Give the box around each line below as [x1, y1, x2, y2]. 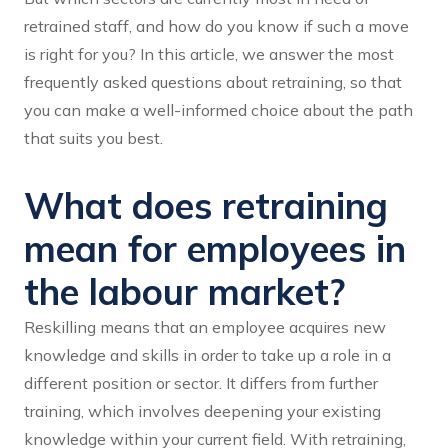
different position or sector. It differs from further [24, 373, 378, 394]
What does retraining [24, 183, 388, 229]
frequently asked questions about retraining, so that [24, 72, 402, 93]
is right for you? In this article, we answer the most [24, 44, 394, 65]
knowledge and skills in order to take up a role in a [24, 345, 391, 366]
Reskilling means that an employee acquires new [24, 317, 386, 338]
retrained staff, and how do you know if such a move [24, 16, 409, 37]
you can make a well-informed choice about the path [24, 100, 413, 121]
